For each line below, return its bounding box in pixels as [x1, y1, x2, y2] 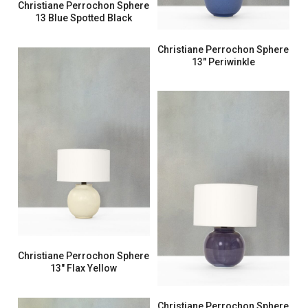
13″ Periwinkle [191, 56, 255, 67]
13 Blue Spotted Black [35, 12, 133, 24]
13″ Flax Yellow [50, 262, 118, 274]
